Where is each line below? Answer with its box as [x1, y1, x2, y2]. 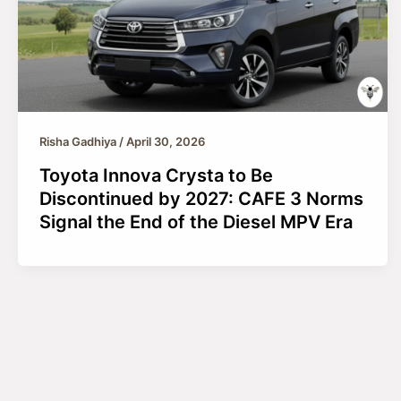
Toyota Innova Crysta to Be [39, 165, 273, 187]
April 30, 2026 [126, 134, 205, 149]
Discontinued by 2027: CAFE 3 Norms [39, 188, 363, 210]
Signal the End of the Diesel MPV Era [39, 211, 353, 234]
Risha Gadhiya [39, 134, 119, 149]
